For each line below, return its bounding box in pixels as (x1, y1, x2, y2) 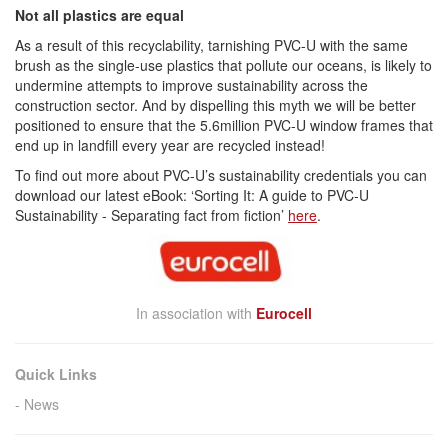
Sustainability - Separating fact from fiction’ (15, 205, 288, 226)
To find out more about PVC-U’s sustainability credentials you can (15, 165, 427, 186)
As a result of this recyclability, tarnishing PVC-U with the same (15, 35, 408, 56)
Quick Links (15, 364, 97, 385)
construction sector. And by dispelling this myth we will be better (15, 95, 416, 116)
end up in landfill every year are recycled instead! (15, 135, 325, 156)
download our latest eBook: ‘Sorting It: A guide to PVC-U (15, 185, 369, 206)
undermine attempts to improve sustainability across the (15, 75, 368, 96)
